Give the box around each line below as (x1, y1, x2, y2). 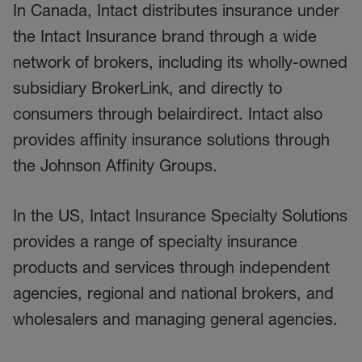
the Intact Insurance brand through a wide (13, 27, 317, 46)
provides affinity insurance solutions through (13, 130, 330, 149)
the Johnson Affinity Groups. (13, 156, 217, 175)
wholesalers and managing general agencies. (13, 309, 338, 329)
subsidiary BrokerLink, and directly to (13, 78, 282, 98)
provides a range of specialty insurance (13, 232, 297, 251)
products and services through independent (13, 258, 330, 277)
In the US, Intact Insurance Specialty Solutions (13, 206, 347, 225)
